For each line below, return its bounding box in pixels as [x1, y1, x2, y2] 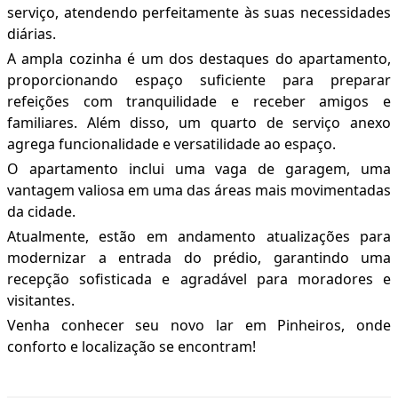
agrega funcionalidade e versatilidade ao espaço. [7, 134, 336, 155]
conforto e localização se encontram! [7, 337, 256, 357]
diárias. [7, 24, 56, 44]
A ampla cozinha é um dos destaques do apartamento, [7, 49, 391, 69]
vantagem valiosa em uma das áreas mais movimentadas [7, 180, 391, 201]
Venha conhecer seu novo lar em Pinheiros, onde [7, 315, 391, 336]
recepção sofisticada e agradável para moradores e [7, 269, 391, 290]
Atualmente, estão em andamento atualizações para [7, 227, 391, 247]
